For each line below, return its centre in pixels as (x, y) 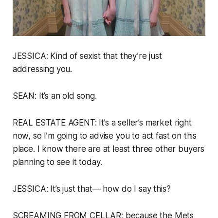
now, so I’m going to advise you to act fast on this (105, 136)
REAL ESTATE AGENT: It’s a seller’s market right (102, 123)
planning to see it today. (57, 162)
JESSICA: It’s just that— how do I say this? (91, 189)
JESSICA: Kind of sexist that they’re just (87, 56)
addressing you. (42, 69)
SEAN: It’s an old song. (54, 96)
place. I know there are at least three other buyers (109, 149)
